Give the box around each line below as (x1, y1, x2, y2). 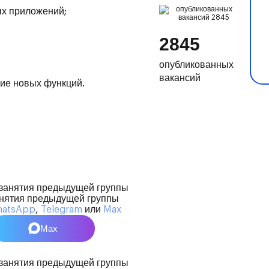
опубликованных (159, 60, 234, 70)
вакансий (159, 73, 201, 83)
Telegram (41, 204, 82, 214)
